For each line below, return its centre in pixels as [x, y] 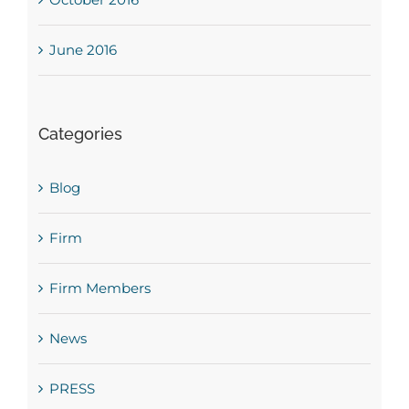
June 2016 [83, 50]
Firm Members [100, 288]
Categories [80, 134]
